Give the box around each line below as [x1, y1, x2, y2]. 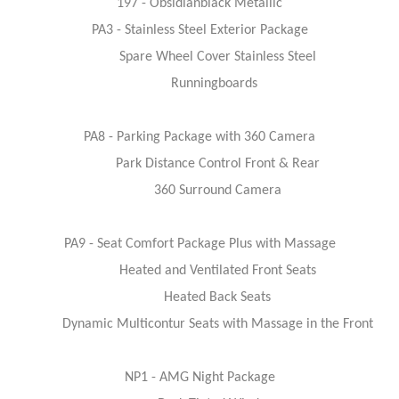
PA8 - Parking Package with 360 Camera [84, 130, 315, 144]
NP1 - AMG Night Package [124, 370, 275, 385]
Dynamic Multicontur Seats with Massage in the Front [26, 317, 373, 331]
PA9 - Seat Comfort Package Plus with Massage [63, 237, 336, 251]
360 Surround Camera [118, 183, 281, 198]
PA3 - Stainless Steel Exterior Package [91, 23, 308, 37]
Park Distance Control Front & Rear [79, 157, 320, 171]
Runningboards [134, 77, 265, 91]
